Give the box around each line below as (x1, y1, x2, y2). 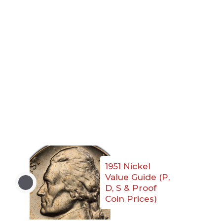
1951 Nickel (105, 161, 150, 172)
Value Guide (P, (105, 172, 170, 183)
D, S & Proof (105, 183, 156, 193)
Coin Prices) (105, 194, 157, 204)
